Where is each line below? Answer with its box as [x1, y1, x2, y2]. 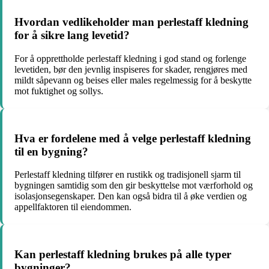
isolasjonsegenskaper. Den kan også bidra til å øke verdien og [14, 191, 247, 202]
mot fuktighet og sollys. [14, 85, 103, 96]
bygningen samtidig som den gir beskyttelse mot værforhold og [14, 180, 253, 191]
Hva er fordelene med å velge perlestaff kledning [14, 131, 251, 145]
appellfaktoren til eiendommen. [14, 202, 131, 213]
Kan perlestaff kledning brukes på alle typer [14, 248, 231, 261]
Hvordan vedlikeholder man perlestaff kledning [14, 16, 249, 29]
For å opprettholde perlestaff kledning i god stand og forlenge [14, 53, 246, 64]
